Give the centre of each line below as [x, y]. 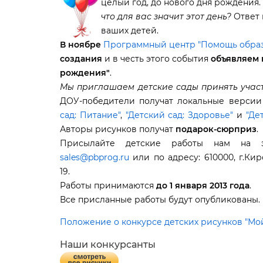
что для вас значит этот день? [166, 16]
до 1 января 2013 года [203, 186]
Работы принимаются [108, 186]
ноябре [82, 45]
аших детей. [130, 31]
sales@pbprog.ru [95, 157]
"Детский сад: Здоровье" [179, 115]
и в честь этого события [156, 59]
